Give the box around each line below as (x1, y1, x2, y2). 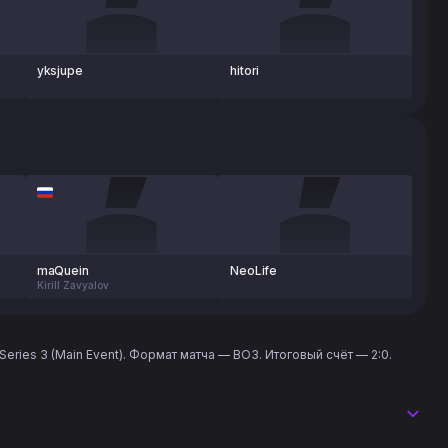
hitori (230, 63, 260, 78)
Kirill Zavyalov (36, 279, 109, 291)
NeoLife (230, 263, 277, 278)
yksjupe (36, 63, 83, 78)
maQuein (36, 263, 89, 278)
